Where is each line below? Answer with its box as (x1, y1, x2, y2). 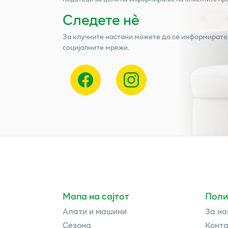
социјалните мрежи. (63, 41, 129, 52)
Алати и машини (63, 204, 127, 217)
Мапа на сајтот (63, 189, 129, 203)
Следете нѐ (63, 8, 139, 30)
